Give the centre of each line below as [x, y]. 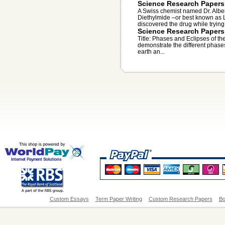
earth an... [151, 52]
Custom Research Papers [180, 199]
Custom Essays [69, 199]
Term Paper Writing [119, 199]
